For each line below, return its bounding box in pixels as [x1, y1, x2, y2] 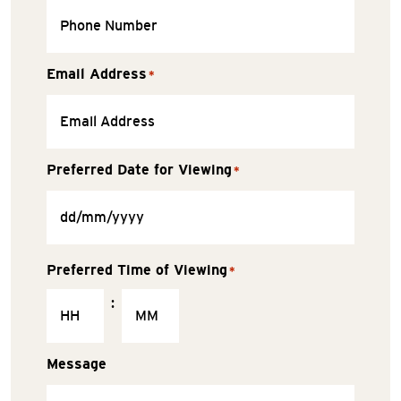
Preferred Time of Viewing [47, 261, 227, 278]
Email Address [47, 65, 147, 82]
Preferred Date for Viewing [47, 161, 232, 178]
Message [47, 355, 107, 372]
